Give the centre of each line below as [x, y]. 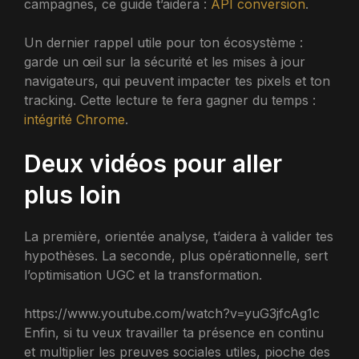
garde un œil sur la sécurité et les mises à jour [165, 61]
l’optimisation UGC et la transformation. [143, 274]
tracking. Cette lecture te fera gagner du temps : [170, 100]
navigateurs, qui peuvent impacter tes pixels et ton [177, 81]
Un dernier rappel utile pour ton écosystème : [163, 42]
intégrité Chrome [75, 119]
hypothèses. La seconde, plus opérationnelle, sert [176, 255]
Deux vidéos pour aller [153, 163]
